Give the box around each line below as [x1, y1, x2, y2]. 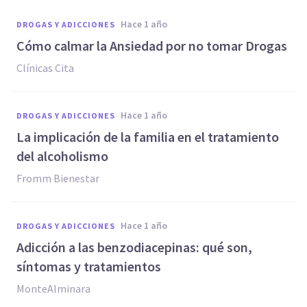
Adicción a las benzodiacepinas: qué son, [16, 238, 252, 256]
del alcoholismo [16, 147, 108, 164]
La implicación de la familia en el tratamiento [16, 128, 279, 145]
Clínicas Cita [16, 61, 74, 75]
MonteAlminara [16, 282, 90, 295]
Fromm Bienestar [16, 171, 99, 185]
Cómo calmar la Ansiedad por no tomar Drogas [16, 37, 287, 54]
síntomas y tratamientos [16, 258, 161, 275]
